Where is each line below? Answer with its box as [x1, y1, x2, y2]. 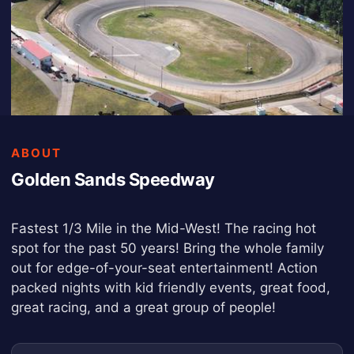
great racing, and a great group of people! [11, 299, 276, 315]
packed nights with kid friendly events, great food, [11, 280, 330, 296]
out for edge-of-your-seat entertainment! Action [11, 260, 318, 276]
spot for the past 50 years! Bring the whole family [11, 240, 324, 256]
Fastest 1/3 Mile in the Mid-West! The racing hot [11, 220, 316, 236]
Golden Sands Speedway [11, 169, 215, 190]
